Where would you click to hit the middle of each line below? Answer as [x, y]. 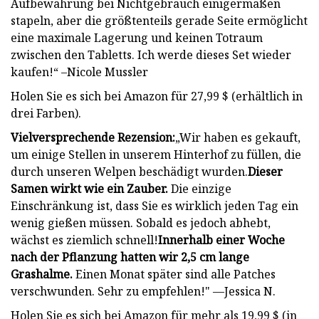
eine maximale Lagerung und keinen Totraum [137, 37]
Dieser [265, 171]
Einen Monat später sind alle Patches [174, 274]
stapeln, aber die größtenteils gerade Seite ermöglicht [159, 20]
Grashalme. [42, 274]
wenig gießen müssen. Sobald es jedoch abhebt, [141, 223]
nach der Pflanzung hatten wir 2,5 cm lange [130, 257]
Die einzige [200, 188]
